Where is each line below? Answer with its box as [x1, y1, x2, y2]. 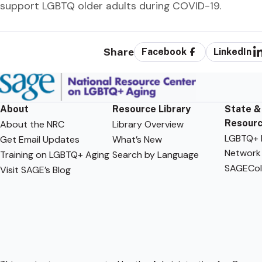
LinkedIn [213, 46, 252, 58]
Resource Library [112, 103, 191, 115]
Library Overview [112, 118, 184, 130]
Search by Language [112, 148, 199, 161]
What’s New [112, 133, 162, 146]
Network [224, 146, 261, 159]
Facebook [142, 46, 187, 58]
